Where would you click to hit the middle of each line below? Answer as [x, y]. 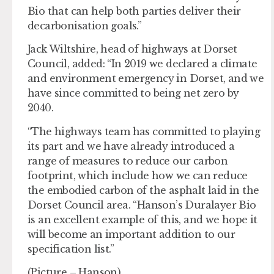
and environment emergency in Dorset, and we [146, 79]
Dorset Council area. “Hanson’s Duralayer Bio [142, 205]
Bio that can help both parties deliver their [134, 11]
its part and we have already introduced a [131, 146]
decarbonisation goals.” [85, 25]
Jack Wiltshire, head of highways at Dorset [132, 49]
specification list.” [71, 249]
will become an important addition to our [131, 234]
